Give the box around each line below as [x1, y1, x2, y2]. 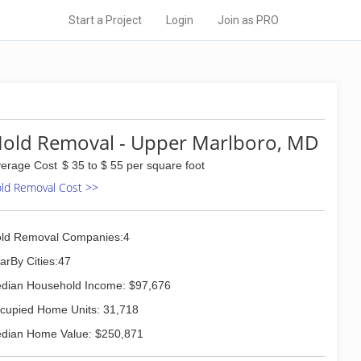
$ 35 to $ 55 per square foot [62, 159, 205, 172]
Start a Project [68, 14, 142, 27]
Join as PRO [218, 14, 279, 27]
